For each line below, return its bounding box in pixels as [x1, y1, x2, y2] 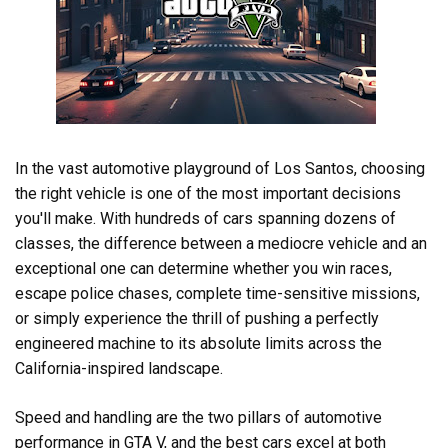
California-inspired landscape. [15, 359, 223, 379]
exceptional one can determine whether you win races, [15, 259, 392, 279]
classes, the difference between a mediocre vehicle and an [15, 234, 427, 254]
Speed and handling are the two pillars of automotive [15, 408, 382, 428]
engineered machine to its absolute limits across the [15, 334, 382, 354]
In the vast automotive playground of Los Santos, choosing [15, 159, 425, 179]
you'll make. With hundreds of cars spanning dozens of [15, 209, 396, 229]
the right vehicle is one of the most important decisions [15, 184, 401, 204]
